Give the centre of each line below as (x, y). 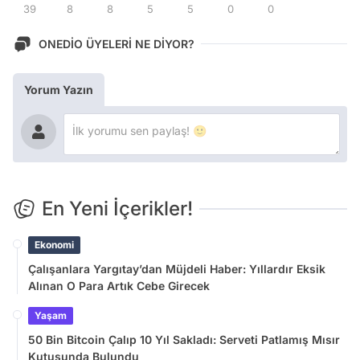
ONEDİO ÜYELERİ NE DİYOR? (117, 44)
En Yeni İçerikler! (117, 208)
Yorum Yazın (59, 89)
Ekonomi (54, 244)
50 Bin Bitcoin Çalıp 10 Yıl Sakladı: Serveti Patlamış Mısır (184, 339)
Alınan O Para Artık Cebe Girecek (119, 285)
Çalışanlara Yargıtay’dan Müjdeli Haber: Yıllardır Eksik (177, 268)
